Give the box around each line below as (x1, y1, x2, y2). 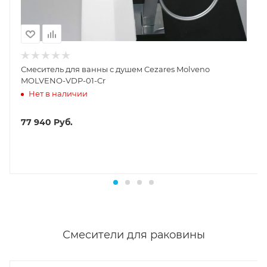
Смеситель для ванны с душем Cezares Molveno (21, 64, 210, 74)
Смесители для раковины (62, 228, 205, 242)
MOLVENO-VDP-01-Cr (21, 76, 105, 86)
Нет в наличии (29, 88, 88, 98)
